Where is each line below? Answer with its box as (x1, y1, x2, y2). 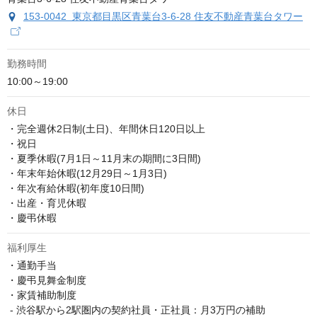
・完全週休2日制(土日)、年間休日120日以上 (7, 123, 205, 134)
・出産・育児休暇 (7, 197, 86, 209)
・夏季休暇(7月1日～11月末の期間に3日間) (7, 153, 201, 164)
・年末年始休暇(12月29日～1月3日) (7, 168, 167, 179)
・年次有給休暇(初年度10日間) (7, 183, 144, 194)
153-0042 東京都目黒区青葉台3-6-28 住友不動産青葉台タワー (23, 11, 303, 22)
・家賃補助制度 (7, 289, 76, 301)
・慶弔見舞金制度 (7, 275, 86, 286)
